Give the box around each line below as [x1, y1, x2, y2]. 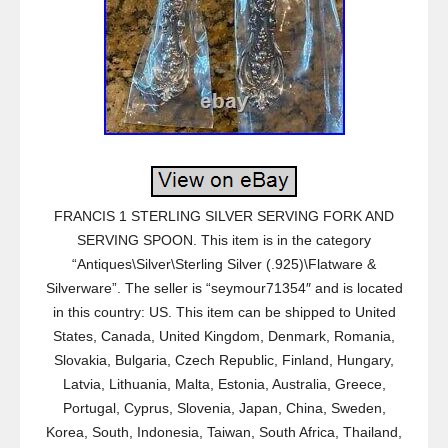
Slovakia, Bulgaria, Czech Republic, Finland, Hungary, [54, 352, 394, 368]
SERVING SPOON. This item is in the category [77, 232, 371, 248]
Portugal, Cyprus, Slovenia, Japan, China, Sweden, [62, 400, 386, 416]
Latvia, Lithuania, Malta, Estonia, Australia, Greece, [62, 376, 386, 392]
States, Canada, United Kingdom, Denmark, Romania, [53, 328, 395, 344]
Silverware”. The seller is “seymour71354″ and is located [45, 280, 403, 296]
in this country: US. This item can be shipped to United [52, 304, 396, 320]
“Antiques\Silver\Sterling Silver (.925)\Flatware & [72, 256, 376, 272]
